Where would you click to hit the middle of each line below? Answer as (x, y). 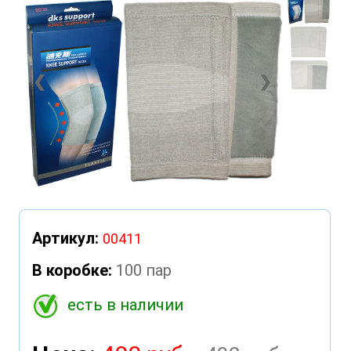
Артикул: (65, 238)
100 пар (143, 270)
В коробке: (72, 270)
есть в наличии (125, 304)
